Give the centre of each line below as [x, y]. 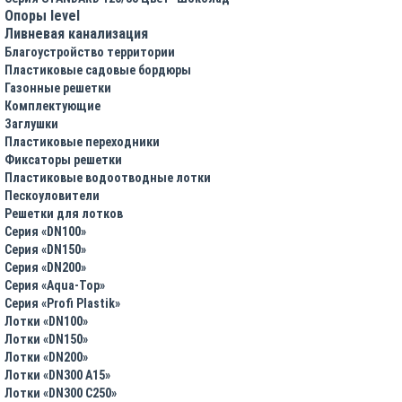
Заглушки [31, 123]
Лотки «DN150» [46, 339]
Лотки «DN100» [46, 321]
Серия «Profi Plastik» [62, 303]
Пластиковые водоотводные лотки [108, 177]
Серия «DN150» [45, 249]
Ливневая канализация [76, 33]
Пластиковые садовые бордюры [98, 70]
